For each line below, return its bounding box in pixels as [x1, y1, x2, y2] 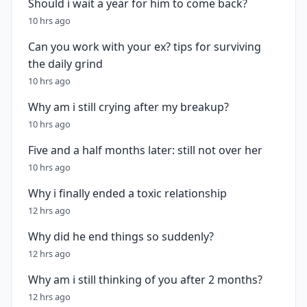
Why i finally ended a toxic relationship [28, 186, 227, 201]
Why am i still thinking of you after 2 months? [28, 272, 262, 287]
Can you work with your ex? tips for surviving [28, 39, 261, 54]
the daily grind [28, 56, 103, 71]
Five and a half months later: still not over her [28, 143, 262, 158]
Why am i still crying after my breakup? [28, 99, 229, 114]
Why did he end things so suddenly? [28, 229, 214, 244]
